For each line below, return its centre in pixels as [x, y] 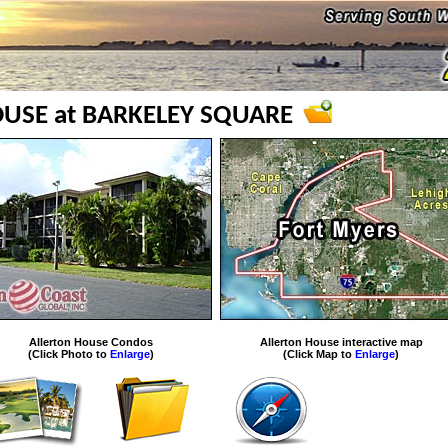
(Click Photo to [68, 354]
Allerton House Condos [90, 342]
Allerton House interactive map [341, 342]
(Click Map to [319, 354]
